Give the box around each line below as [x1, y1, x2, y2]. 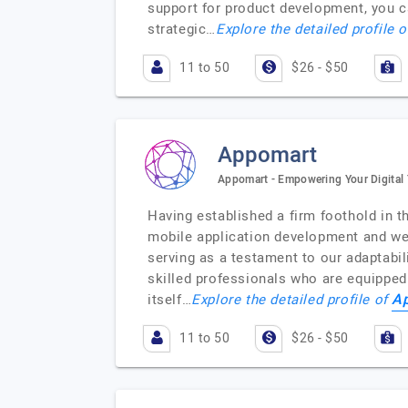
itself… [148, 290, 192, 310]
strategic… [148, 19, 216, 39]
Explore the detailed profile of [191, 290, 393, 310]
